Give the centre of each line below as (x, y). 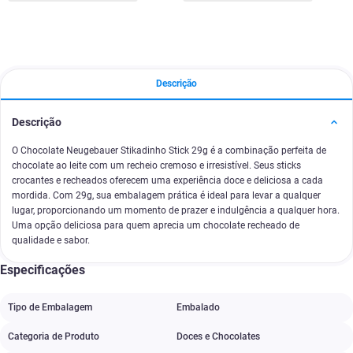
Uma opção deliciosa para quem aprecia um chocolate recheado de (156, 225)
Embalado (198, 307)
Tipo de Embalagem (50, 307)
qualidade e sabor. (51, 240)
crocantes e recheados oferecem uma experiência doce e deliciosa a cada (167, 180)
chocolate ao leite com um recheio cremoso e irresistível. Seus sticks (156, 165)
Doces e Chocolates (218, 336)
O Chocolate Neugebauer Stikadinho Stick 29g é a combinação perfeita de (169, 150)
